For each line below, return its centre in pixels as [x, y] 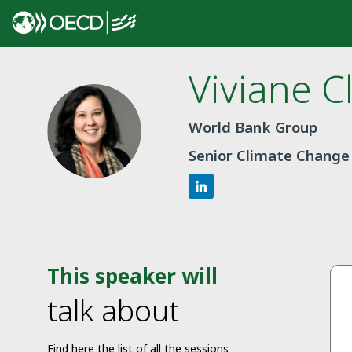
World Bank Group [253, 126]
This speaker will [132, 276]
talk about [113, 310]
